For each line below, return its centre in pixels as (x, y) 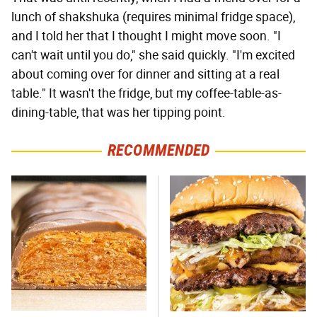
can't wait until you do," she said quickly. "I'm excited (153, 56)
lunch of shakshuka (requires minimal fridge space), (153, 17)
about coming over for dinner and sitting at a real (145, 75)
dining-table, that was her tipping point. (119, 113)
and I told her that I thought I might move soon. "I (146, 36)
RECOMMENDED (158, 151)
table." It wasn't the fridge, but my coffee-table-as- (146, 94)
